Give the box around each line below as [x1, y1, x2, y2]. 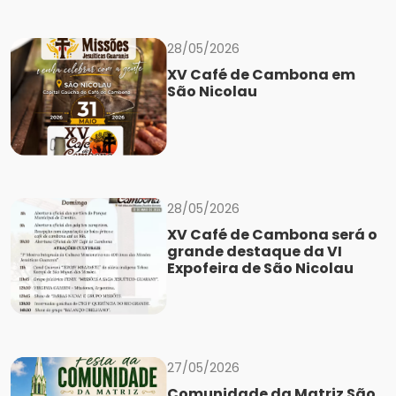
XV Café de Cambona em [166, 65, 355, 86]
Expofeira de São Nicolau [166, 257, 354, 278]
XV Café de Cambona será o [166, 224, 377, 245]
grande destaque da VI [166, 240, 342, 262]
